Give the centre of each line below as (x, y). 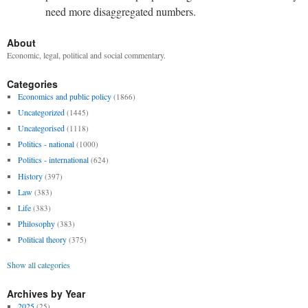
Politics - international (53, 160)
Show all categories (38, 265)
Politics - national (46, 144)
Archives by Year (46, 294)
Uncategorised (41, 128)
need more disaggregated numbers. (121, 11)
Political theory (42, 240)
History (30, 176)
